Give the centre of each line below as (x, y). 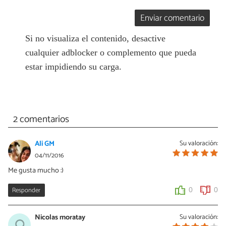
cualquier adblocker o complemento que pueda (110, 52)
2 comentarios (41, 120)
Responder (26, 191)
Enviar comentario (173, 18)
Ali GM (45, 144)
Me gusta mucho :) (36, 171)
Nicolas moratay (60, 218)
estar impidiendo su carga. (73, 66)
